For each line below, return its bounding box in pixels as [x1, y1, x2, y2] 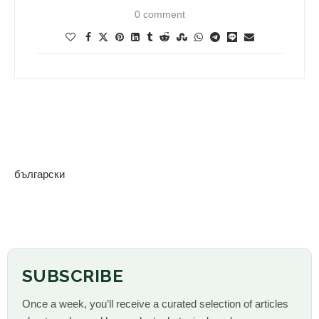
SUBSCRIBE [22, 265, 124, 286]
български [14, 167, 65, 180]
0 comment [134, 8, 185, 20]
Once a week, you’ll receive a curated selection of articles [22, 297, 288, 310]
